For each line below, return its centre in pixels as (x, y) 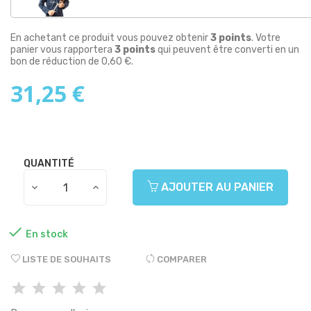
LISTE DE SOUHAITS (67, 260)
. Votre (266, 38)
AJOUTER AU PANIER (216, 187)
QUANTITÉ (49, 164)
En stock (47, 234)
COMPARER (182, 260)
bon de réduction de (56, 62)
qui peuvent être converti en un (227, 50)
